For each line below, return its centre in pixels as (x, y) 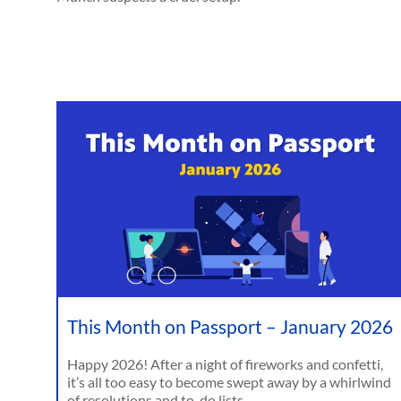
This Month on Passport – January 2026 (230, 327)
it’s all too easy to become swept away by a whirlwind (229, 382)
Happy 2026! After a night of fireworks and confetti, (225, 364)
